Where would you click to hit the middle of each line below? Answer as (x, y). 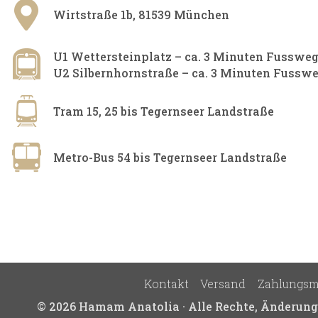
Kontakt (166, 284)
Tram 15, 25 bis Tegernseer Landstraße (164, 111)
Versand (223, 284)
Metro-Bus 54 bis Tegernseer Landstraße (170, 158)
